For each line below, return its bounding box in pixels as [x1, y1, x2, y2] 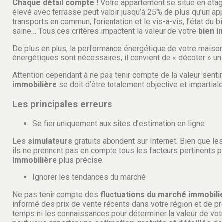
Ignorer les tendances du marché [32, 172, 146, 182]
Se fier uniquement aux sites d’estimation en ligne [32, 118, 205, 128]
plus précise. [57, 155, 104, 165]
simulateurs [26, 136, 72, 146]
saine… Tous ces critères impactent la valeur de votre [12, 26, 198, 36]
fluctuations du [100, 189, 156, 199]
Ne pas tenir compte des [12, 189, 100, 199]
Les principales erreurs [12, 98, 112, 110]
